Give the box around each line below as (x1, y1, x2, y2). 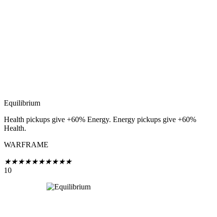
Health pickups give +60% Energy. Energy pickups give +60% (4, 115, 196, 124)
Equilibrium (4, 99, 40, 108)
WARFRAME (4, 140, 48, 149)
